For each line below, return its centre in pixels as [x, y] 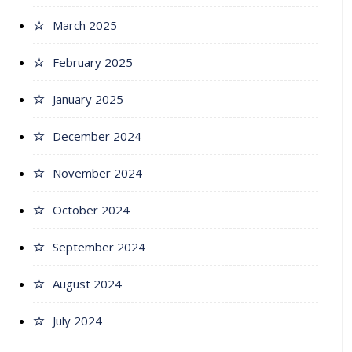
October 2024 [91, 210]
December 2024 [97, 136]
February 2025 [93, 62]
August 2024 [87, 284]
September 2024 [99, 247]
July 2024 [77, 321]
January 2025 [88, 99]
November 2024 [97, 173]
